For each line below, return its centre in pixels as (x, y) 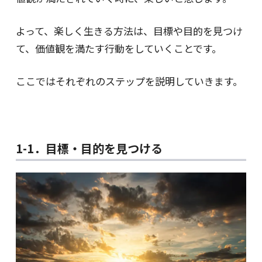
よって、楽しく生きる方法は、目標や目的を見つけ (129, 31)
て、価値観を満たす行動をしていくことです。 (118, 49)
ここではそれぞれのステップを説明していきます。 (129, 81)
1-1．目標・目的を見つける (89, 148)
